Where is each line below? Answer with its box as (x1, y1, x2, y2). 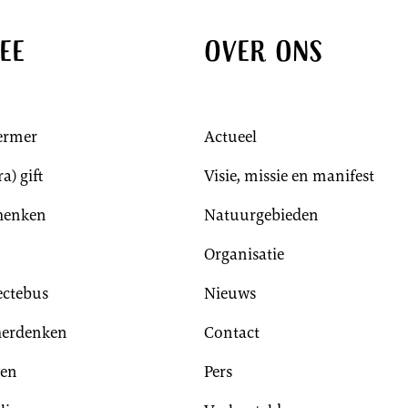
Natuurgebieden (204, 204, 319, 227)
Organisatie (204, 243, 284, 266)
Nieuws (204, 282, 256, 305)
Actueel (204, 126, 257, 148)
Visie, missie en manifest (204, 165, 374, 188)
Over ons (204, 32, 322, 77)
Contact (204, 321, 260, 344)
